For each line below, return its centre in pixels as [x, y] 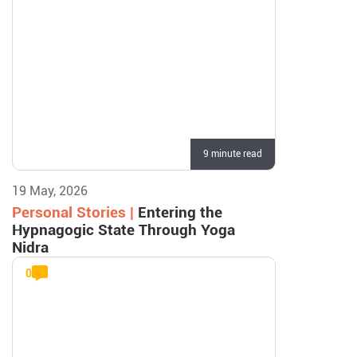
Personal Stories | [75, 212]
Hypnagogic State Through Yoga [124, 230]
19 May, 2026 [50, 191]
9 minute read [232, 154]
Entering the [180, 212]
